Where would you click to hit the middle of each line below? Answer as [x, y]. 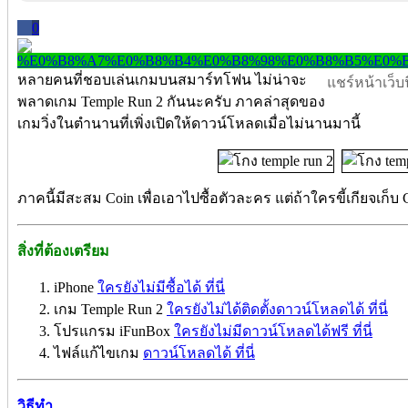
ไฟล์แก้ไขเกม [98, 352]
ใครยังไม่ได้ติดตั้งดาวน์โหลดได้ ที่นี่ [277, 309]
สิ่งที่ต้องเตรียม [63, 250]
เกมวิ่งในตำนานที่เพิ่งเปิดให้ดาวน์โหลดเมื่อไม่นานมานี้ [189, 123]
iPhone [76, 287]
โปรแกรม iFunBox [114, 331]
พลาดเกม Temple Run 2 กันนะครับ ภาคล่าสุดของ [171, 101]
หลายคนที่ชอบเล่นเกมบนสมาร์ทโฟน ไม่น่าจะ [162, 79]
